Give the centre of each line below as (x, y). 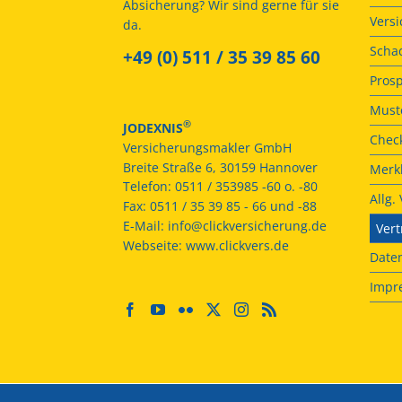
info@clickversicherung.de (247, 226)
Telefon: (149, 187)
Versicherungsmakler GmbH (207, 147)
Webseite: (154, 246)
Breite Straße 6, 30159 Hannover (220, 167)
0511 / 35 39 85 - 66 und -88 (233, 206)
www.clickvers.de (237, 246)
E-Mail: (145, 226)
